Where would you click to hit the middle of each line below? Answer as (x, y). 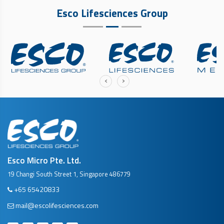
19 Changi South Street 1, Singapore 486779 (69, 174)
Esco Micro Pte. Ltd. (44, 160)
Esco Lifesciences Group (112, 13)
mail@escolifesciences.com (57, 205)
